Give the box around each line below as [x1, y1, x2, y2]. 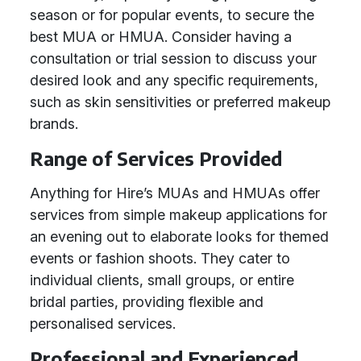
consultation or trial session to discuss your [30, 50, 317, 67]
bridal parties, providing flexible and [30, 293, 263, 310]
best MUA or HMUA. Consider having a [30, 28, 292, 45]
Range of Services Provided [30, 147, 282, 170]
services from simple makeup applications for [30, 206, 327, 223]
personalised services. [30, 315, 176, 332]
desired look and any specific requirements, [30, 72, 318, 89]
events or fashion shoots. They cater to [30, 250, 290, 267]
